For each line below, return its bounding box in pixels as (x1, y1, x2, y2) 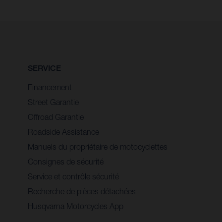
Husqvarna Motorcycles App (28, 201, 123, 211)
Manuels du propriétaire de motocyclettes (28, 142, 167, 151)
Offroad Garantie (28, 112, 84, 121)
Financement (28, 82, 72, 92)
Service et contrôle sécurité (28, 171, 119, 181)
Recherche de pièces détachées (28, 186, 136, 196)
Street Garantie (28, 97, 79, 107)
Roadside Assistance (28, 127, 99, 136)
